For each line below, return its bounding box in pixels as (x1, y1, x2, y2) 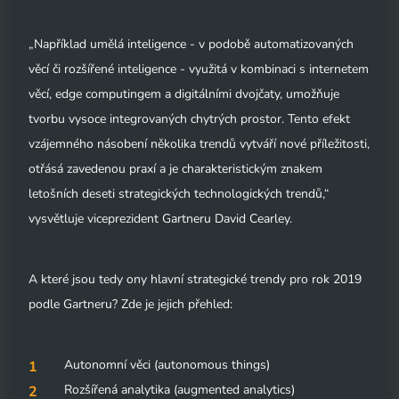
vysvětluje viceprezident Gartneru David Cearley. (28, 210, 292, 227)
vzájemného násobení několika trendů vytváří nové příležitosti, (28, 135, 370, 152)
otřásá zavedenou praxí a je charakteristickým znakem (28, 160, 322, 177)
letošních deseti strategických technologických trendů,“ (28, 185, 330, 202)
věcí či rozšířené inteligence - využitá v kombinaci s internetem (28, 61, 369, 77)
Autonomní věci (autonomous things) (64, 356, 270, 373)
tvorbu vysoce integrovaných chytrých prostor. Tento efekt (28, 110, 350, 127)
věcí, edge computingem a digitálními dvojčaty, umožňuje (28, 85, 339, 102)
